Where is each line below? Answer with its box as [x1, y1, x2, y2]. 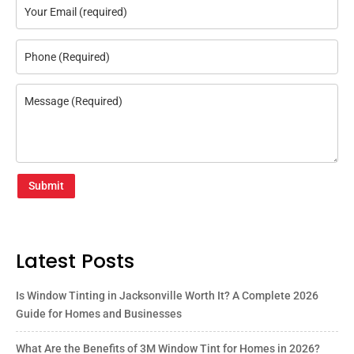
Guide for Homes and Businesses [16, 307, 182, 321]
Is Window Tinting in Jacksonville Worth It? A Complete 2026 [16, 289, 318, 303]
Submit [28, 179, 64, 193]
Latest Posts [16, 247, 134, 276]
